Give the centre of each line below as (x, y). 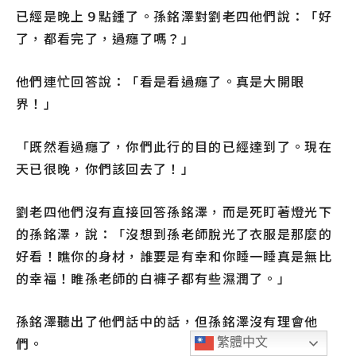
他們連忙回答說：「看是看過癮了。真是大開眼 (161, 81)
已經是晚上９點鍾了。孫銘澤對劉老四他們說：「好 (174, 16)
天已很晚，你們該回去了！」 (105, 169)
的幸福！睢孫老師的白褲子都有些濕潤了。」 (153, 279)
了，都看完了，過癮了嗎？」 (105, 39)
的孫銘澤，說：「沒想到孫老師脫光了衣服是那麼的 (174, 234)
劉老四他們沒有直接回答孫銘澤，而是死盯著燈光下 (174, 212)
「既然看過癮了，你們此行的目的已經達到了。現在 (174, 147)
